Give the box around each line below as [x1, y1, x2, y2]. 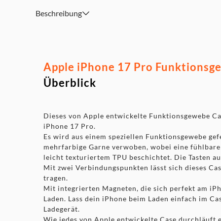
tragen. [43, 174, 68, 182]
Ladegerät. [43, 205, 80, 213]
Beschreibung [36, 8, 82, 18]
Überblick [43, 76, 96, 89]
